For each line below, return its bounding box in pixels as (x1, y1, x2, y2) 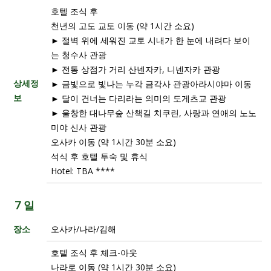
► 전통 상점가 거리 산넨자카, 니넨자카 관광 (51, 63, 220, 75)
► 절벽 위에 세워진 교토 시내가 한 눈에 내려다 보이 (51, 34, 250, 46)
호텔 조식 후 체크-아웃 (51, 246, 137, 258)
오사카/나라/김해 (51, 223, 116, 235)
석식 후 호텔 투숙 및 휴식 (51, 150, 148, 162)
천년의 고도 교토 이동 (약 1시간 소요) (51, 19, 194, 31)
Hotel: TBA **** (51, 165, 115, 177)
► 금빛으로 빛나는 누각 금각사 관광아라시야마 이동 (51, 77, 252, 90)
